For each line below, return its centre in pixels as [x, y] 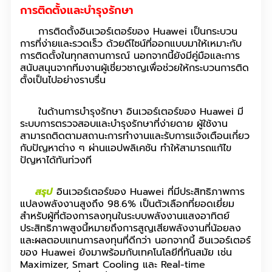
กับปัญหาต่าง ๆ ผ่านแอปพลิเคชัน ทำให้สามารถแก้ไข [126, 148]
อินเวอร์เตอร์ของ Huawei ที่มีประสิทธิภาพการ [149, 192]
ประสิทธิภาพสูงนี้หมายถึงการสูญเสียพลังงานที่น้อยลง [131, 229]
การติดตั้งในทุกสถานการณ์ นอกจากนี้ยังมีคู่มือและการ [130, 56]
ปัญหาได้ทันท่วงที [56, 161]
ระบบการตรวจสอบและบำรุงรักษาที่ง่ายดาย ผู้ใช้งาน [124, 124]
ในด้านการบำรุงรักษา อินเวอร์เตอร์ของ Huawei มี [132, 112]
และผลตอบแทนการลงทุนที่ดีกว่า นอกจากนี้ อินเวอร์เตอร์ [135, 241]
